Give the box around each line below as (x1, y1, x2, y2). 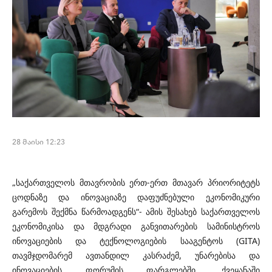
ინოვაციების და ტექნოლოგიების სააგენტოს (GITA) (12, 235, 260, 247)
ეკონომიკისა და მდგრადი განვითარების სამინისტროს (12, 220, 260, 233)
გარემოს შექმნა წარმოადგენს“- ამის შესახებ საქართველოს (12, 206, 260, 218)
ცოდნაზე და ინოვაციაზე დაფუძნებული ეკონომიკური (12, 191, 260, 203)
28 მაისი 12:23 (12, 136, 65, 147)
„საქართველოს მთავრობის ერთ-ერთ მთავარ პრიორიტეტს (12, 177, 260, 189)
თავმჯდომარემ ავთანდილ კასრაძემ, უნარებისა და (12, 250, 260, 262)
